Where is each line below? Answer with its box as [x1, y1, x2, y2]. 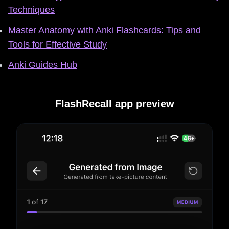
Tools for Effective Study [8, 39, 107, 50]
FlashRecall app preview [55, 98, 174, 109]
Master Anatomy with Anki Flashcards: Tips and [8, 25, 201, 35]
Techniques [8, 4, 55, 15]
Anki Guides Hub [8, 59, 77, 70]
